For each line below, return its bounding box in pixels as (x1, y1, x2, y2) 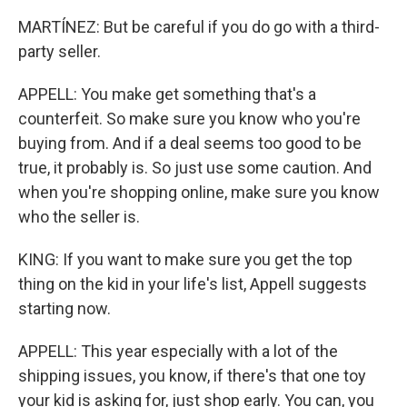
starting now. (18, 299, 111, 318)
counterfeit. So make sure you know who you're (18, 109, 361, 128)
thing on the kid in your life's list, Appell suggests (18, 274, 367, 293)
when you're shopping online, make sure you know (18, 183, 380, 202)
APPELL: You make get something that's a (18, 84, 316, 104)
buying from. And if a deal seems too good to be (18, 134, 362, 153)
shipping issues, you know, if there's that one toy (18, 366, 366, 385)
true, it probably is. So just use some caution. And (18, 158, 372, 177)
